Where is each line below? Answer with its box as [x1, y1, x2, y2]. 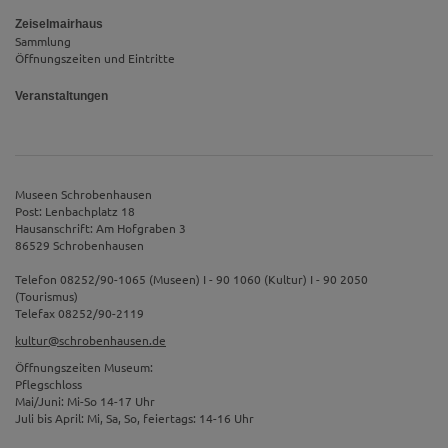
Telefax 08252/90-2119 [15, 307, 144, 320]
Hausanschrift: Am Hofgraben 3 [15, 222, 186, 235]
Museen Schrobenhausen [15, 188, 152, 201]
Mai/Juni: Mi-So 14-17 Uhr [15, 395, 155, 408]
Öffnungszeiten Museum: [15, 361, 153, 374]
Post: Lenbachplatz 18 [15, 205, 135, 218]
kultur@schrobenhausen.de [15, 334, 166, 347]
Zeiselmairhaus [15, 17, 103, 31]
